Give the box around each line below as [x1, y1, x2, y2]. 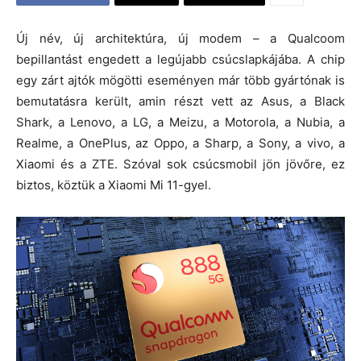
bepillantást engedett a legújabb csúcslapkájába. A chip [16, 52, 345, 67]
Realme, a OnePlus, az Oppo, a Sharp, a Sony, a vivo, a [16, 135, 345, 151]
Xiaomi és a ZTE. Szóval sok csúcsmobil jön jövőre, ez [16, 156, 345, 172]
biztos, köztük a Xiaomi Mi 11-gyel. [16, 177, 211, 193]
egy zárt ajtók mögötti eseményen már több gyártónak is [16, 73, 345, 88]
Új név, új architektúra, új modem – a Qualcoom [16, 31, 345, 46]
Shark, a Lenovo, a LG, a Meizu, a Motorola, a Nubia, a [16, 114, 345, 130]
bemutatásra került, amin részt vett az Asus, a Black [16, 93, 345, 109]
